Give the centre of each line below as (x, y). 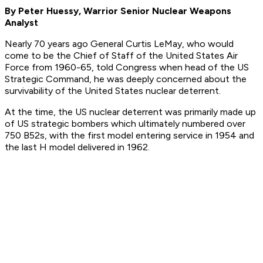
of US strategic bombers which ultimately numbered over (125, 124)
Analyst (21, 23)
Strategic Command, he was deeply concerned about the (126, 79)
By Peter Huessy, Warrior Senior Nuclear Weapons (118, 11)
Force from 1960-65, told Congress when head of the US (127, 68)
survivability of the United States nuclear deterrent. (113, 91)
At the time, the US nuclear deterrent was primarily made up (130, 112)
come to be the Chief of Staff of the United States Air (121, 56)
